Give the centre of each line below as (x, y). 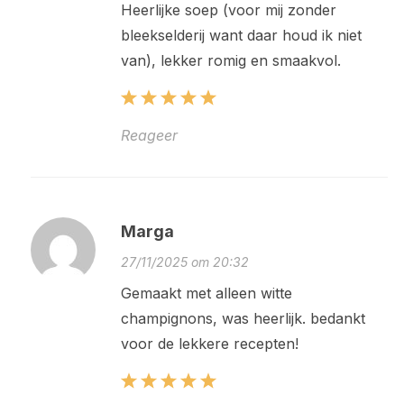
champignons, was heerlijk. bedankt (243, 319)
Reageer (149, 136)
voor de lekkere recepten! (209, 344)
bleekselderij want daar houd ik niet (241, 36)
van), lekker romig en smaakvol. (230, 61)
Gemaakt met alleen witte (206, 294)
